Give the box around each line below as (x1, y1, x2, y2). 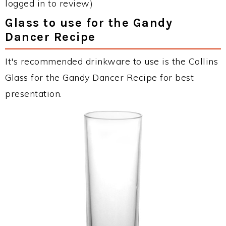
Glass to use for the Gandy (5, 16, 173, 30)
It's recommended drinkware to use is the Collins (5, 55, 218, 67)
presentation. (5, 88, 62, 99)
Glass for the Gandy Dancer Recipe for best (5, 72, 194, 83)
